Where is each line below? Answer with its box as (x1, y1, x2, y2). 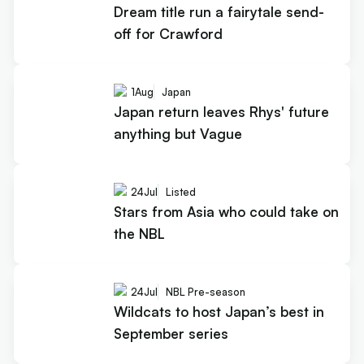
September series (113, 324, 228, 342)
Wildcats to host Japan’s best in (113, 302, 324, 320)
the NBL (113, 224, 165, 242)
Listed (165, 185, 196, 199)
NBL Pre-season (165, 284, 245, 298)
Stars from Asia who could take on (113, 202, 339, 220)
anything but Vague (113, 124, 242, 142)
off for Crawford (113, 24, 223, 42)
